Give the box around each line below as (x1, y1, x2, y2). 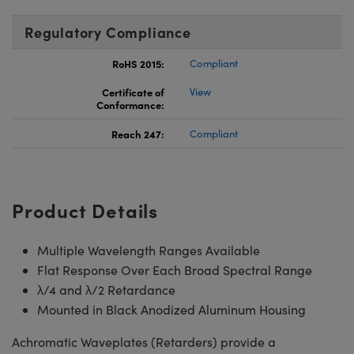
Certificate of (102, 84, 164, 99)
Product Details (12, 196, 158, 223)
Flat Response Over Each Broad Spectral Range (37, 261, 312, 278)
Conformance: (96, 96, 164, 111)
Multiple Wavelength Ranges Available (37, 241, 260, 258)
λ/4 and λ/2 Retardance (37, 281, 175, 298)
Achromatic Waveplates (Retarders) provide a (12, 333, 276, 350)
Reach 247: (111, 126, 164, 141)
